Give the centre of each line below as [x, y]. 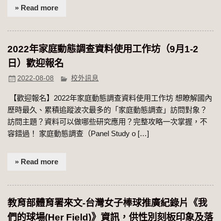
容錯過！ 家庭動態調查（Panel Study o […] [78, 134]
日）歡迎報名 [36, 64]
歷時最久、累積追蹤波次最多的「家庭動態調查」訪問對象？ [108, 110]
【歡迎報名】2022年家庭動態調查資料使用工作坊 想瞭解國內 [110, 98]
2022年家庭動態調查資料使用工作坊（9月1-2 [103, 49]
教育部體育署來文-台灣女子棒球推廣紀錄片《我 [108, 203]
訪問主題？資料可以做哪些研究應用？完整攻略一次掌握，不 [108, 122]
